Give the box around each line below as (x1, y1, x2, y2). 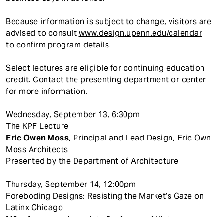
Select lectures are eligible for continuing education (6, 62, 205, 73)
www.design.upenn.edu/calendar (78, 28, 202, 38)
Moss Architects (6, 144, 68, 155)
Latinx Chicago (6, 202, 63, 213)
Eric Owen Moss (6, 132, 69, 143)
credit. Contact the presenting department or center (6, 74, 206, 85)
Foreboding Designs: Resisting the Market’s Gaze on (6, 190, 204, 201)
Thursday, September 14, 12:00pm (6, 179, 136, 189)
